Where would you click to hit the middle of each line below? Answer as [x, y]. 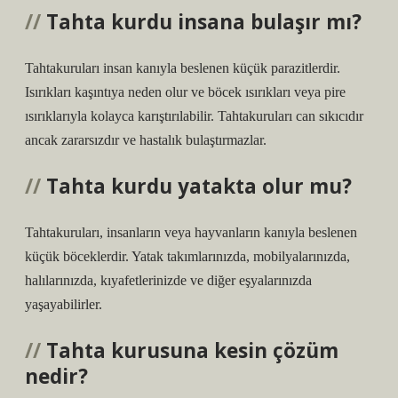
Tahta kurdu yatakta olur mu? [199, 186]
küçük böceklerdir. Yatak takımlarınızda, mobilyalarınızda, [187, 256]
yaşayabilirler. [64, 304]
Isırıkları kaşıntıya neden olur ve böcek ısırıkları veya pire [185, 92]
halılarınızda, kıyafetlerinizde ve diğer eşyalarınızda [168, 280]
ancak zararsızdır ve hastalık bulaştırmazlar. [146, 140]
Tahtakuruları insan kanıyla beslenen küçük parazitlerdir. [183, 68]
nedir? [56, 376]
